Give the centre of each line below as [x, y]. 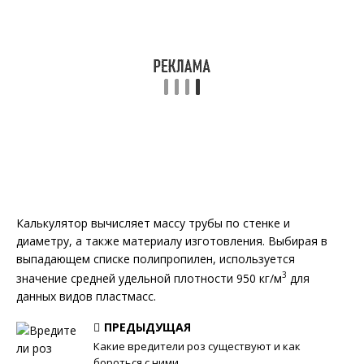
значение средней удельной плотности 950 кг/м [149, 278]
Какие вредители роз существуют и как [197, 346]
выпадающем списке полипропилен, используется [156, 259]
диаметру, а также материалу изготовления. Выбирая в [172, 241]
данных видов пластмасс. [86, 296]
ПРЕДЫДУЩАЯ [147, 327]
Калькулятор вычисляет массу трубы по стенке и [153, 223]
